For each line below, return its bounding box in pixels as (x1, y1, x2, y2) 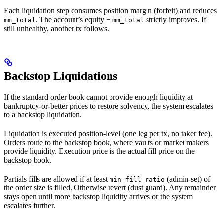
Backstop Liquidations (4, 69, 117, 82)
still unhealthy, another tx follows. (4, 24, 109, 33)
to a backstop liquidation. (4, 110, 82, 119)
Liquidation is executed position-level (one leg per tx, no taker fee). (4, 129, 212, 138)
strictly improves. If (144, 15, 206, 24)
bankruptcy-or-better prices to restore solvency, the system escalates (4, 101, 213, 110)
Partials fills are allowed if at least (4, 174, 110, 183)
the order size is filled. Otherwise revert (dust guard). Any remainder (4, 183, 216, 192)
